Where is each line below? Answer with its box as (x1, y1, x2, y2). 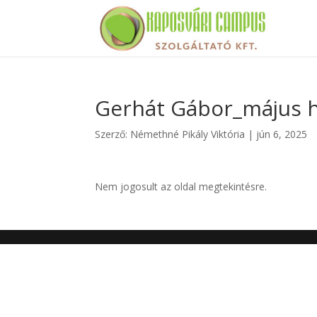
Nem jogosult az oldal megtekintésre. (95, 180, 267, 193)
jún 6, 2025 (256, 127, 308, 141)
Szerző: (95, 127, 131, 141)
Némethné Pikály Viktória (130, 127, 246, 141)
